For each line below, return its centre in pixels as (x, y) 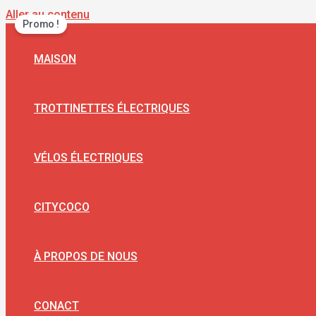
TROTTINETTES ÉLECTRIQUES (112, 108)
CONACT (56, 306)
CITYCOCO (62, 207)
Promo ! (41, 24)
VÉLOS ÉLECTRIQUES (89, 158)
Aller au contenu (48, 14)
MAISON (55, 59)
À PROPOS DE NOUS (86, 256)
